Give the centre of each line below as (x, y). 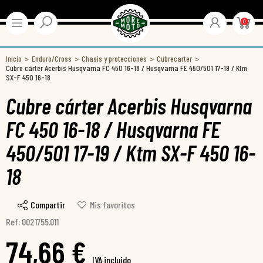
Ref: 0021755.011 (32, 222)
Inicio (14, 58)
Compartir (48, 205)
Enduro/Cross (52, 58)
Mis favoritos (112, 205)
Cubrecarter (174, 58)
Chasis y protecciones (114, 58)
